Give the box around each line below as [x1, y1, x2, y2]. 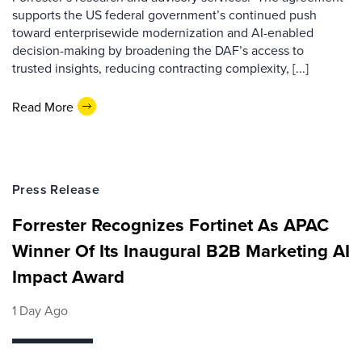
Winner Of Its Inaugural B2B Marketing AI [12, 238, 350, 263]
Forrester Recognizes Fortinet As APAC [12, 212, 329, 238]
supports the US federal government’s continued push [12, 6, 317, 23]
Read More [12, 97, 74, 116]
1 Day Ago [12, 301, 68, 319]
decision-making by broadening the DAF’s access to [12, 41, 304, 59]
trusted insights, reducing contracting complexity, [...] [12, 59, 309, 77]
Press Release [12, 180, 100, 199]
